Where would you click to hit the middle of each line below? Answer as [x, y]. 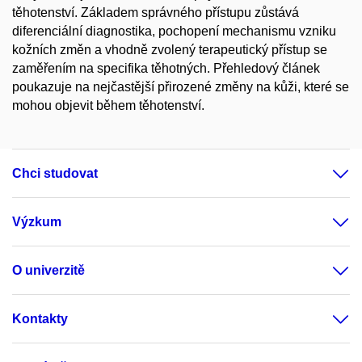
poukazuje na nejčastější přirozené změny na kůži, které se [181, 87]
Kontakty [40, 319]
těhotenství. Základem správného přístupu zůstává [156, 13]
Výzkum [37, 222]
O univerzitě [48, 270]
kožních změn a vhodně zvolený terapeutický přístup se [170, 50]
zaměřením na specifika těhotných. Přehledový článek [166, 68]
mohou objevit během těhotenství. [108, 105]
